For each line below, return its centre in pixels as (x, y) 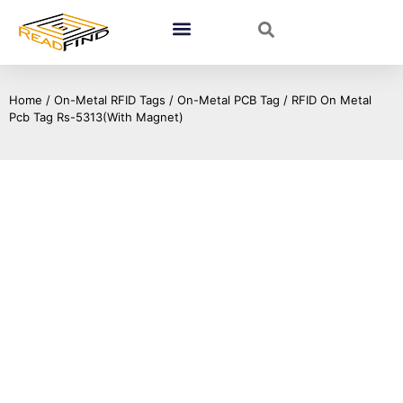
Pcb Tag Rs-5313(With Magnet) (96, 117)
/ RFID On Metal (326, 100)
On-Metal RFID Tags (110, 100)
